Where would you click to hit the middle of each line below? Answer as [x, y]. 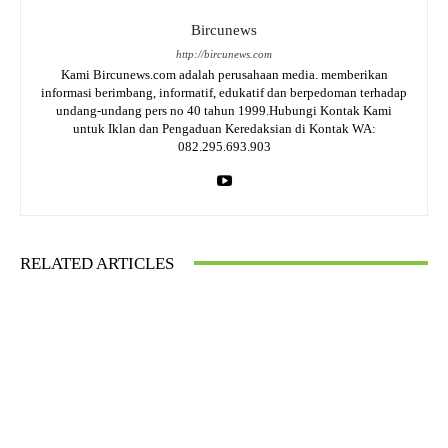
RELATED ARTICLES [97, 263]
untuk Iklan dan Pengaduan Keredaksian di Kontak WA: [224, 128]
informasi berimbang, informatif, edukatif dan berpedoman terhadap [224, 92]
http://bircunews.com [224, 53]
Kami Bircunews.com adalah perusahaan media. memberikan [224, 74]
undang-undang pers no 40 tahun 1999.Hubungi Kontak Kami [224, 110]
